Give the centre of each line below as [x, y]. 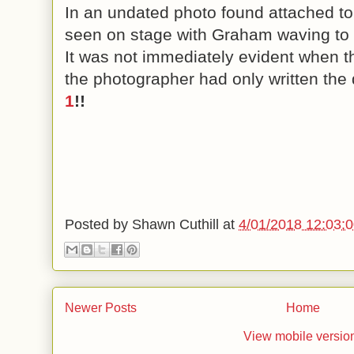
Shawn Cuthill [175, 225]
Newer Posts [101, 307]
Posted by [98, 225]
